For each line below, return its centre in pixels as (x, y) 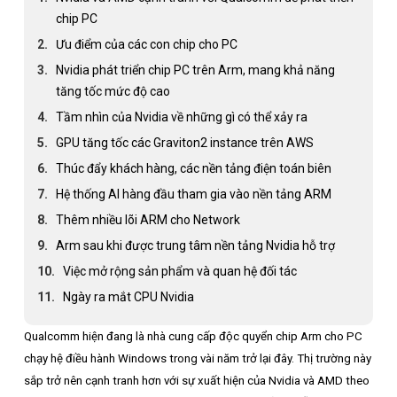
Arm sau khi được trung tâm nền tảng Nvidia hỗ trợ (195, 245)
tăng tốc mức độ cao (113, 91)
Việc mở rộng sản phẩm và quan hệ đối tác (180, 271)
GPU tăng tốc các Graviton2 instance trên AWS (185, 143)
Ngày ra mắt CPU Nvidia (128, 297)
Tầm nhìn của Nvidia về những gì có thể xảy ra (182, 117)
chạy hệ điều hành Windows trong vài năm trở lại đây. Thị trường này (198, 358)
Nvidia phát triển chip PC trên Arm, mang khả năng (195, 70)
